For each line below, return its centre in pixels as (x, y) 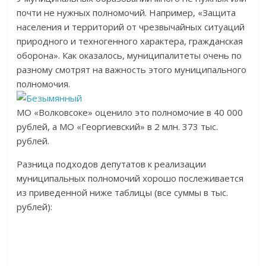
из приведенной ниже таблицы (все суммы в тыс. (123, 192)
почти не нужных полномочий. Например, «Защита (126, 12)
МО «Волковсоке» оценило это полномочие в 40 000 (130, 112)
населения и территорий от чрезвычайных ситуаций (131, 27)
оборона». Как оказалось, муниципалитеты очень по (129, 55)
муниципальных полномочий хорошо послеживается (130, 178)
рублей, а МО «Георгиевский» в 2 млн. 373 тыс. (118, 126)
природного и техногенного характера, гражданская (130, 41)
